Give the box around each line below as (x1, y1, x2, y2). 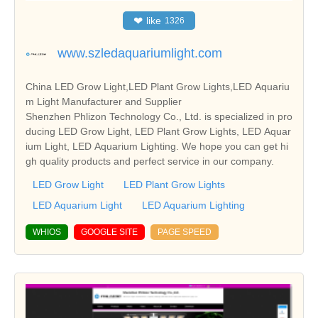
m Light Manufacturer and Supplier (26, 95, 182, 107)
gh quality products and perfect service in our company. (26, 155, 274, 167)
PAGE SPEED (158, 226, 212, 237)
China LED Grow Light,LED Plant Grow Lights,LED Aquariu (26, 80, 290, 92)
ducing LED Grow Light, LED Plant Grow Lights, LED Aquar (26, 125, 291, 137)
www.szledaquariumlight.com (57, 45, 222, 60)
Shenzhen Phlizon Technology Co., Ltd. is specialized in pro (26, 110, 292, 122)
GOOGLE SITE (81, 226, 138, 237)
